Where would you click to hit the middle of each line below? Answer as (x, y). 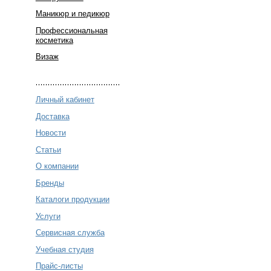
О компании (57, 166)
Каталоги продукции (72, 200)
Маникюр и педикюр (72, 14)
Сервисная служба (70, 233)
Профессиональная (71, 30)
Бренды (50, 183)
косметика (54, 40)
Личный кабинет (65, 100)
